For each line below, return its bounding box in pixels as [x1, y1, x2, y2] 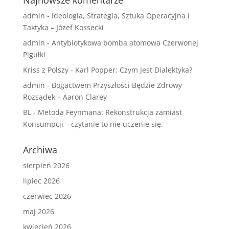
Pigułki [22, 50, 45, 60]
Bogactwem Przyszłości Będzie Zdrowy [51, 80, 182, 90]
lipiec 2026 [22, 176, 60, 186]
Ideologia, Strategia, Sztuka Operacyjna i [51, 11, 190, 21]
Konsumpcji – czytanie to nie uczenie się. [22, 119, 163, 129]
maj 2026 [22, 207, 54, 217]
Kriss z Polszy [22, 65, 68, 75]
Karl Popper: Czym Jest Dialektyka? [75, 65, 192, 75]
